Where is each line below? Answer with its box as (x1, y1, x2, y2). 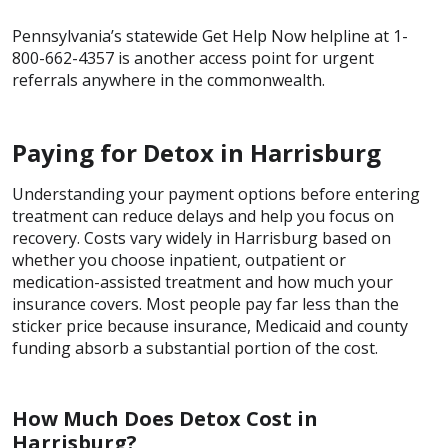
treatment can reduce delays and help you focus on (12, 204, 394, 227)
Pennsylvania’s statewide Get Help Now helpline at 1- (12, 24, 408, 47)
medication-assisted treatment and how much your (12, 270, 393, 293)
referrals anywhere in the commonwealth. (12, 68, 325, 91)
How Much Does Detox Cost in (12, 404, 318, 432)
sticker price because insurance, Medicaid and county (12, 314, 408, 337)
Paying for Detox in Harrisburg (12, 135, 381, 169)
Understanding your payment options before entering (12, 182, 420, 205)
